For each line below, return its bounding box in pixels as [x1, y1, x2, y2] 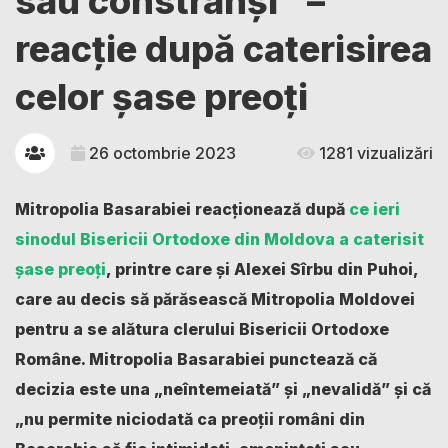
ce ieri [349, 199, 400, 220]
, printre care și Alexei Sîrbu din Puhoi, [106, 259, 418, 280]
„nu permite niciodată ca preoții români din [15, 409, 365, 430]
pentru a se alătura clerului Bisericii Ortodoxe [15, 319, 389, 340]
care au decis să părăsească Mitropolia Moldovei [15, 289, 415, 310]
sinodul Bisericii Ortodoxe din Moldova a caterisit [15, 229, 424, 250]
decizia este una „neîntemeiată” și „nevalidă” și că [15, 379, 431, 400]
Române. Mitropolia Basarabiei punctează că [15, 349, 377, 370]
